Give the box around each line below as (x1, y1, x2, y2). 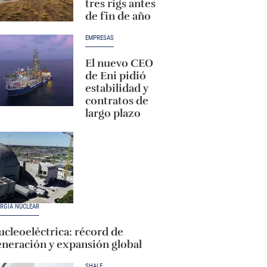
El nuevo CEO (85, 57, 153, 70)
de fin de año (85, 10, 151, 23)
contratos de (85, 94, 148, 107)
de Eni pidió (85, 69, 146, 82)
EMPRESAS (85, 34, 114, 42)
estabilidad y (85, 82, 148, 95)
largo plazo (85, 107, 141, 120)
